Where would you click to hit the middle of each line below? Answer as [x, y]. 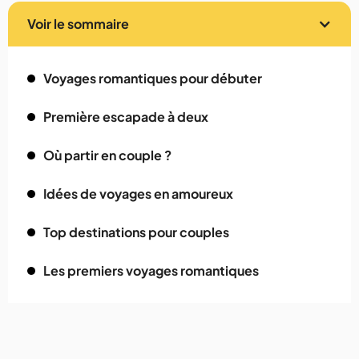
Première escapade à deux [126, 117]
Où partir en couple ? [107, 155]
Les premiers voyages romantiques [151, 271]
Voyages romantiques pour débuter [153, 79]
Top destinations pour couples [136, 232]
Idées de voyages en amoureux [138, 194]
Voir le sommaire [78, 24]
